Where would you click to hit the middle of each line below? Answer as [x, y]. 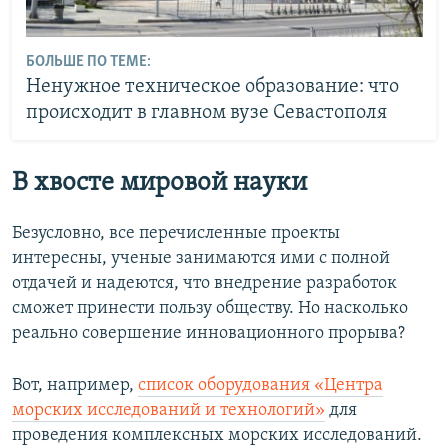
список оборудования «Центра [260, 386]
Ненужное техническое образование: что [212, 87]
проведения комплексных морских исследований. [217, 436]
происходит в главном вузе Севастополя [206, 113]
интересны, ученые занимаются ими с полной [201, 259]
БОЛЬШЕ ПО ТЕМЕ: [88, 62]
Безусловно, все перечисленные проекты [176, 234]
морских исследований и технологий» [168, 411]
